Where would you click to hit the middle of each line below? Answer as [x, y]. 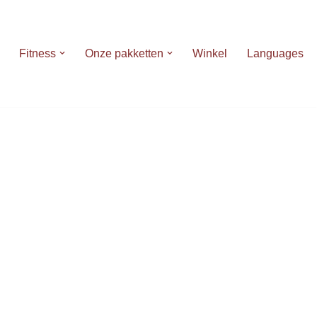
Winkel [210, 54]
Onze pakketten [124, 54]
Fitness [38, 54]
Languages [275, 54]
